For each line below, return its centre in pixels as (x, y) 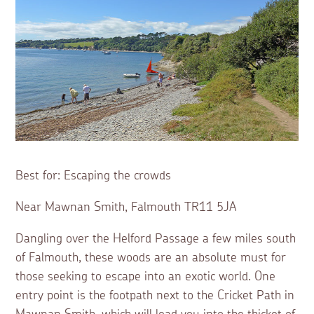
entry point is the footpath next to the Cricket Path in (155, 296)
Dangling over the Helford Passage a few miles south (156, 239)
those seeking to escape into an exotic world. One (146, 277)
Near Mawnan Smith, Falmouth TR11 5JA (126, 208)
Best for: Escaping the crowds (94, 176)
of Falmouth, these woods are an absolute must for (151, 258)
